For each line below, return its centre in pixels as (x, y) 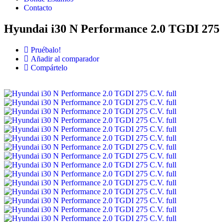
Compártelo (49, 68)
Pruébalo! (46, 50)
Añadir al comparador (65, 59)
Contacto (38, 8)
